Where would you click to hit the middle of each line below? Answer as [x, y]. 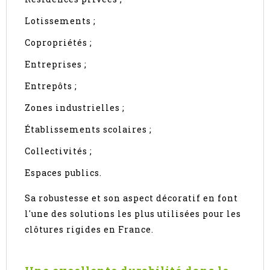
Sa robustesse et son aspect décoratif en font [131, 198]
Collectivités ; [58, 151]
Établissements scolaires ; [88, 130]
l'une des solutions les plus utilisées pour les [133, 214]
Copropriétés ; [58, 43]
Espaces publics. [63, 173]
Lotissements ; [60, 21]
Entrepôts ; [51, 86]
